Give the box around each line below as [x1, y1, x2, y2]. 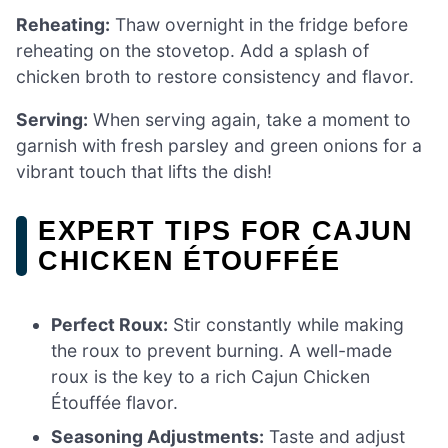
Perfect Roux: [51, 313, 169, 335]
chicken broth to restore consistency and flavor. [16, 65, 414, 87]
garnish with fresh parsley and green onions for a [16, 135, 422, 157]
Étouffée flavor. [51, 391, 179, 413]
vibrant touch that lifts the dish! [16, 161, 272, 183]
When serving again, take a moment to [88, 109, 411, 131]
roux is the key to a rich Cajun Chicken [51, 365, 371, 387]
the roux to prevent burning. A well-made [51, 339, 393, 361]
